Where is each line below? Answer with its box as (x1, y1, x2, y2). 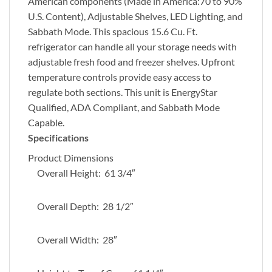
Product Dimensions (28, 152, 114, 164)
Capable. (28, 117, 64, 129)
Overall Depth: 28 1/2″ (37, 200, 134, 212)
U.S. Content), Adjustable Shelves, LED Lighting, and (28, 10, 243, 22)
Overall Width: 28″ (37, 234, 117, 246)
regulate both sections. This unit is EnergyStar (28, 86, 217, 98)
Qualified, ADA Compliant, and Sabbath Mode (28, 101, 220, 114)
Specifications (28, 132, 89, 144)
